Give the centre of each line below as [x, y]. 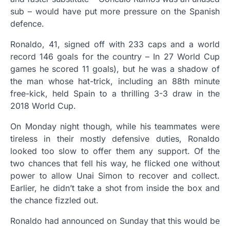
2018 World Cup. [43, 106]
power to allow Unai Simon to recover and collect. [115, 176]
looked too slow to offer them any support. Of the [115, 151]
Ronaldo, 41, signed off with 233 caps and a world [115, 44]
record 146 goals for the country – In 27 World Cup [115, 56]
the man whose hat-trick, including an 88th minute [115, 81]
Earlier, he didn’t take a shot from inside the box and [115, 188]
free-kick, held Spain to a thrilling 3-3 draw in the [115, 93]
